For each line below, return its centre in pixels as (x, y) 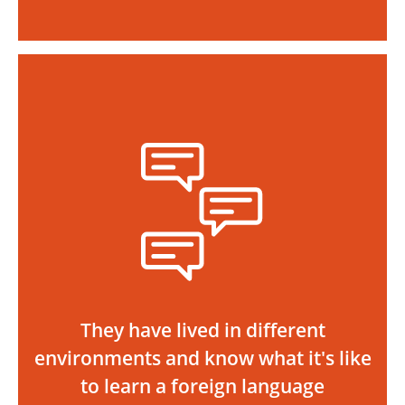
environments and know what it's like (202, 358)
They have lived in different (202, 330)
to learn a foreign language (202, 386)
